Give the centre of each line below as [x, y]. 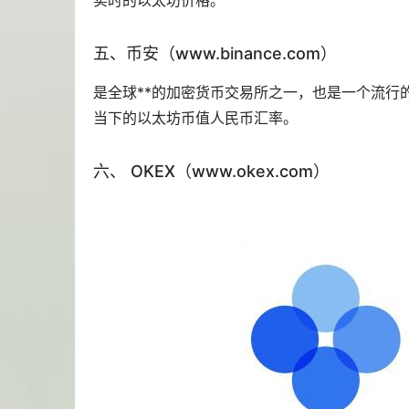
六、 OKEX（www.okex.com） [211, 172]
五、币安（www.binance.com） [215, 54]
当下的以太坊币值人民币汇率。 [195, 118]
